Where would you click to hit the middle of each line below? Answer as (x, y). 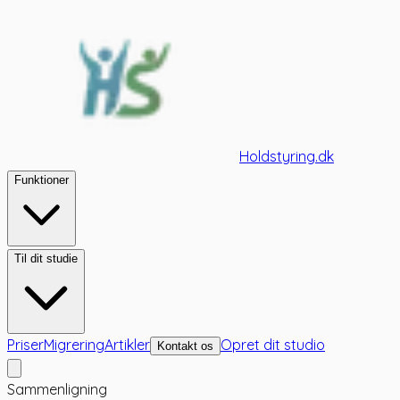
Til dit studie (46, 258)
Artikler (127, 345)
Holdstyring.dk (287, 156)
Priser (25, 345)
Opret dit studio (273, 345)
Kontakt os (185, 346)
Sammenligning (57, 389)
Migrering (74, 345)
